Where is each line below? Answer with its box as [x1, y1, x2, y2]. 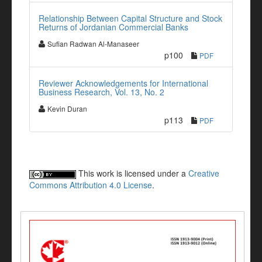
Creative [188, 167, 219, 179]
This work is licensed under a [76, 167, 188, 179]
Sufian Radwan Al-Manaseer [47, 39, 139, 49]
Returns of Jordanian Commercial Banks [39, 21, 188, 33]
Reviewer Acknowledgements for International [39, 77, 208, 89]
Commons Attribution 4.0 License [29, 179, 152, 191]
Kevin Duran [47, 104, 87, 113]
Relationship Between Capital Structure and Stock [39, 12, 222, 24]
